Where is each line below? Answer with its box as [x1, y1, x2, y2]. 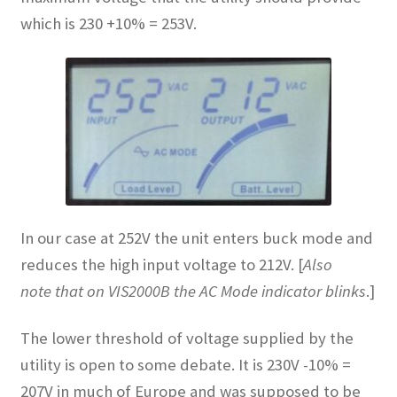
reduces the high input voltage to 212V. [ [19, 254, 303, 276]
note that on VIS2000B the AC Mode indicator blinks [19, 281, 366, 302]
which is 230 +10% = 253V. [19, 12, 197, 34]
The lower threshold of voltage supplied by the [19, 327, 354, 348]
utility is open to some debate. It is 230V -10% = [19, 354, 351, 375]
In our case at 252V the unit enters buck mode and [19, 228, 373, 249]
